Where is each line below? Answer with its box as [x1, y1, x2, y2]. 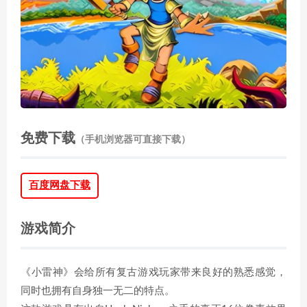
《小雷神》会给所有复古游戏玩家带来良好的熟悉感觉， [21, 267, 286, 278]
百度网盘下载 [29, 180, 90, 191]
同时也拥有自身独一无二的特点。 [21, 286, 175, 296]
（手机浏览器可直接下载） [75, 135, 191, 145]
